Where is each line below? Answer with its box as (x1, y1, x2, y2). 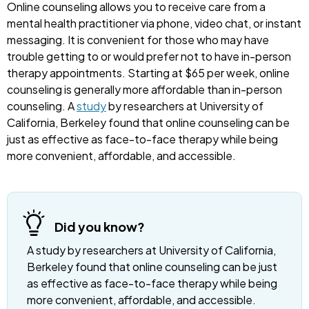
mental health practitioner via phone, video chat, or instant (7, 16, 301, 31)
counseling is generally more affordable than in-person (7, 82, 282, 97)
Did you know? (54, 219, 145, 235)
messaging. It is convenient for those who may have (7, 32, 269, 48)
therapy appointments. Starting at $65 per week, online (7, 66, 290, 81)
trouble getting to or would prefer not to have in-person (7, 49, 291, 64)
